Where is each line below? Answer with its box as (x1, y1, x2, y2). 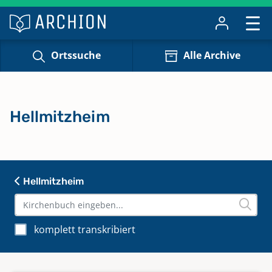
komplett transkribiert (34, 222, 135, 236)
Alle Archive (183, 49, 240, 63)
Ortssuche (50, 49, 101, 63)
